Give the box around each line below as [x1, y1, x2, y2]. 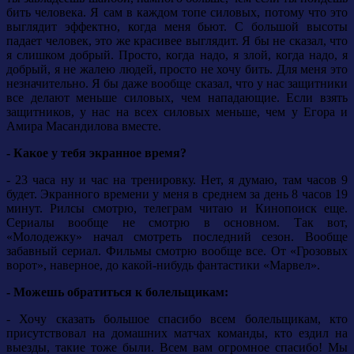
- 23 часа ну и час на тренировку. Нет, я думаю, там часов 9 [6, 173, 348, 187]
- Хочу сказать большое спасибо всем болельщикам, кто [6, 312, 348, 326]
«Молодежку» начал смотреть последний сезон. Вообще [6, 230, 348, 244]
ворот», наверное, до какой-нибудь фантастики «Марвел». [6, 258, 320, 273]
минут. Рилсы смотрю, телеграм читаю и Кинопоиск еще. [6, 201, 348, 216]
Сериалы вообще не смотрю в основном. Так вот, [6, 216, 348, 230]
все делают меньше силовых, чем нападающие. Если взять [6, 91, 348, 105]
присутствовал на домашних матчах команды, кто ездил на [6, 326, 348, 341]
